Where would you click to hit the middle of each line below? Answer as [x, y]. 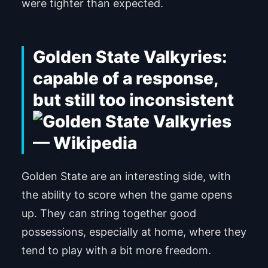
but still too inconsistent [133, 100]
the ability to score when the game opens [127, 195]
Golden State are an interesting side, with [126, 176]
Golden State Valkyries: [130, 57]
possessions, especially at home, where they [134, 232]
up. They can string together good [109, 214]
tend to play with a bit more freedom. [116, 251]
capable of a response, [125, 78]
